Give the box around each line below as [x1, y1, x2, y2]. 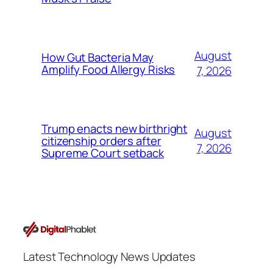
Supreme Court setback [41, 145, 164, 161]
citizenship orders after [41, 133, 161, 149]
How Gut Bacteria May [41, 49, 154, 66]
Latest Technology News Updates [23, 249, 196, 265]
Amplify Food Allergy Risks [41, 62, 175, 78]
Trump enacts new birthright [41, 121, 188, 137]
